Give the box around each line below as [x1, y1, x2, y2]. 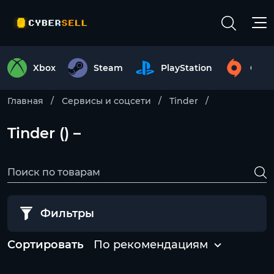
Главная [7, 95, 43, 106]
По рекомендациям [94, 238, 208, 251]
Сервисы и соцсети [62, 95, 151, 106]
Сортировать [7, 238, 84, 251]
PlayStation [161, 62, 212, 73]
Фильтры [40, 207, 94, 220]
